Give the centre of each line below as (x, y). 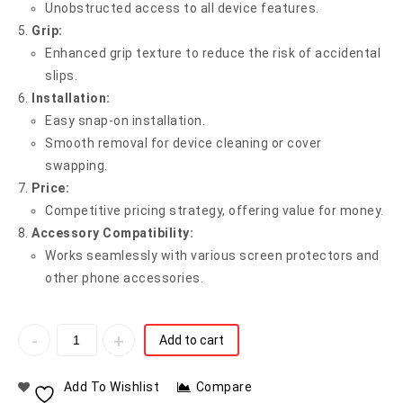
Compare (224, 387)
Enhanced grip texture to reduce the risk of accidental (213, 53)
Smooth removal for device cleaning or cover (184, 143)
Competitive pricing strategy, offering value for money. (215, 210)
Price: (50, 188)
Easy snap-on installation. (125, 121)
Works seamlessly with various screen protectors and (212, 255)
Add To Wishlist (111, 387)
